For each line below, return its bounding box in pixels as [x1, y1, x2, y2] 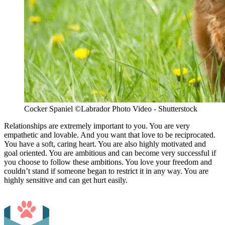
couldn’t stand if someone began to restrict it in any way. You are [4, 166, 208, 175]
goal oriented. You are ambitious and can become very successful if [4, 148, 216, 157]
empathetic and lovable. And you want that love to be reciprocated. [4, 130, 215, 139]
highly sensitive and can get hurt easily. [4, 175, 128, 184]
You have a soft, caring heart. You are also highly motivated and [4, 139, 206, 148]
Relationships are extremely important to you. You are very [4, 121, 190, 130]
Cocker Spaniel [24, 104, 75, 113]
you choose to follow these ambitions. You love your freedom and [4, 157, 212, 166]
